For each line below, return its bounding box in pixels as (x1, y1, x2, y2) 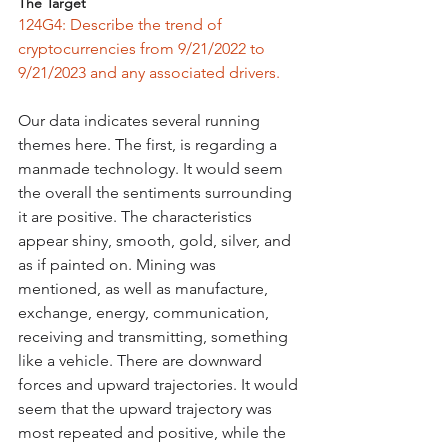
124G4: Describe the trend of (18, 15, 226, 35)
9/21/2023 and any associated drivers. (18, 63, 280, 83)
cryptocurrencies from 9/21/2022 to (18, 39, 269, 59)
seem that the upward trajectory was (18, 399, 276, 419)
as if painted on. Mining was (18, 255, 220, 275)
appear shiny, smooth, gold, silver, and (18, 231, 295, 251)
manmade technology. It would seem (18, 159, 287, 179)
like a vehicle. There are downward (18, 351, 266, 371)
